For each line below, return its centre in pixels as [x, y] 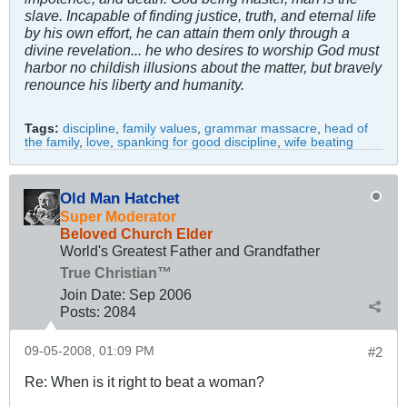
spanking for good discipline [197, 142]
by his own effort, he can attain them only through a [187, 32]
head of [346, 128]
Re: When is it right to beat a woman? [144, 381]
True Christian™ [116, 272]
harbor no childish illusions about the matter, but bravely [203, 67]
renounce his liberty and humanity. [134, 84]
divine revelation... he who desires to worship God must [202, 50]
